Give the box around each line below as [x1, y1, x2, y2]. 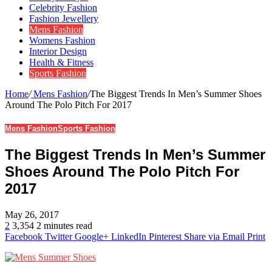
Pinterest [149, 231, 182, 242]
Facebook [5, 231, 42, 242]
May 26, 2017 [5, 209, 59, 220]
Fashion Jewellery [29, 13, 98, 24]
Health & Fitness [29, 57, 93, 67]
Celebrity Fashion [29, 2, 97, 13]
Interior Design [29, 46, 87, 56]
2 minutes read [36, 220, 92, 231]
